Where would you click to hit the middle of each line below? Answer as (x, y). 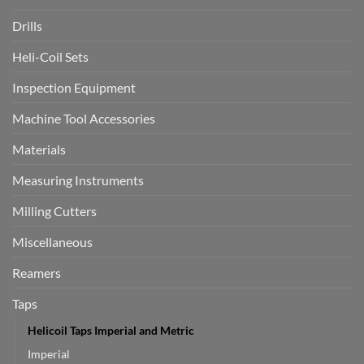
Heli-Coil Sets (50, 57)
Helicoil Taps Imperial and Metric (111, 331)
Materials (39, 149)
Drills (27, 26)
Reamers (37, 273)
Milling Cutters (54, 211)
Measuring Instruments (78, 180)
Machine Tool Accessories (84, 119)
